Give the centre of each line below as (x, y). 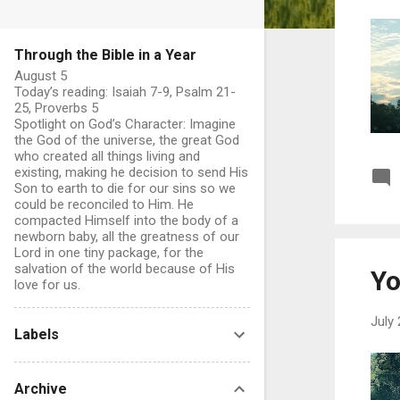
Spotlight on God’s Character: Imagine (125, 124)
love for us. (47, 285)
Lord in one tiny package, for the (109, 253)
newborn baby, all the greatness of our (127, 237)
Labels (37, 334)
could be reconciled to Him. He (104, 204)
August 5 (41, 76)
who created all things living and (107, 156)
